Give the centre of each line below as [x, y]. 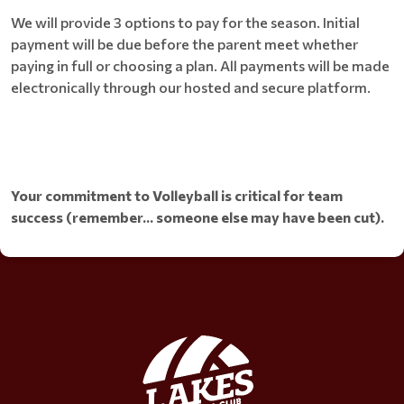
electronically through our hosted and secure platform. [191, 87]
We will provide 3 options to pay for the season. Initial [185, 22]
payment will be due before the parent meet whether [184, 43]
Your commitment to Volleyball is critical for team [177, 195]
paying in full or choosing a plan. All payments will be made [200, 65]
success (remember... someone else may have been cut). [197, 216]
